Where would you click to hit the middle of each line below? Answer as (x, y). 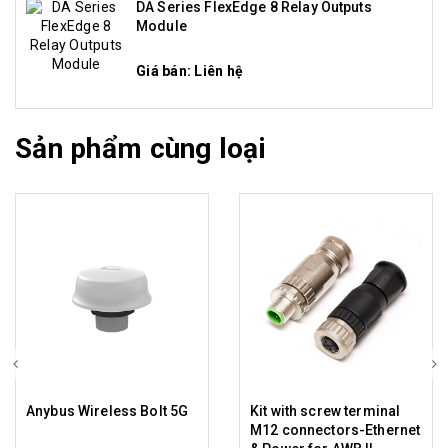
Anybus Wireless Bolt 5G (107, 411)
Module (161, 26)
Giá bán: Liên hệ (189, 70)
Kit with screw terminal (325, 411)
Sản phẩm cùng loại (141, 148)
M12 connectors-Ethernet (335, 430)
